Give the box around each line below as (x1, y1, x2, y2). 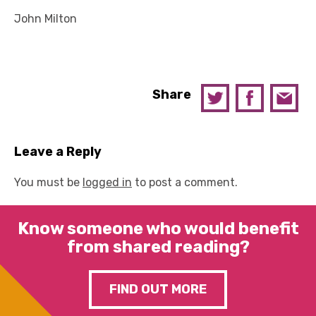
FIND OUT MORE (109, 281, 207, 297)
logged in (83, 176, 132, 189)
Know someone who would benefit (17, 219, 299, 238)
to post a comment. (132, 176, 238, 189)
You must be (14, 176, 83, 189)
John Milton (14, 12, 77, 25)
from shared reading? (66, 237, 250, 257)
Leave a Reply (14, 144, 102, 159)
